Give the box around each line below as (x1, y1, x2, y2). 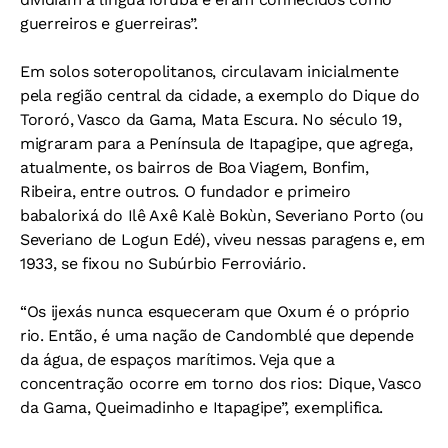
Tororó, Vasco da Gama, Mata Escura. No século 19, (20, 110, 402, 129)
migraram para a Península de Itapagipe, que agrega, (20, 134, 413, 153)
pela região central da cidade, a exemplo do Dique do (20, 86, 420, 105)
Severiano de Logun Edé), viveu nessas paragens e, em (20, 230, 425, 249)
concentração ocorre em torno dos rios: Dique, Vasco (20, 374, 422, 393)
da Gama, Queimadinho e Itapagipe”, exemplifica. (20, 398, 383, 417)
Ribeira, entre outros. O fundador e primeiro (20, 182, 351, 201)
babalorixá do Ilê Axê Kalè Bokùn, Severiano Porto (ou (20, 206, 425, 225)
